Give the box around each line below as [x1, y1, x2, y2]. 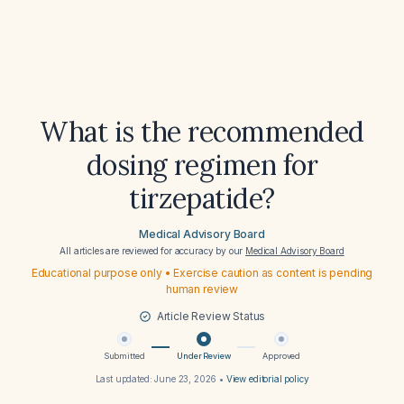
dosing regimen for [86, 148, 318, 182]
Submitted [103, 351, 145, 361]
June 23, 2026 [154, 373, 217, 384]
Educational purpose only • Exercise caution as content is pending [31, 266, 373, 280]
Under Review [177, 351, 231, 361]
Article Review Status [156, 309, 266, 323]
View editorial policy [225, 373, 309, 384]
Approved [262, 351, 301, 361]
